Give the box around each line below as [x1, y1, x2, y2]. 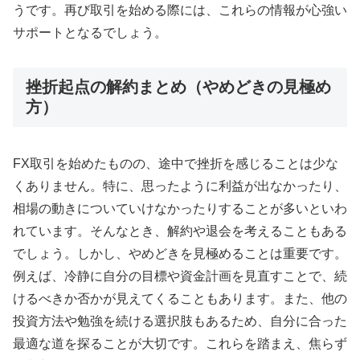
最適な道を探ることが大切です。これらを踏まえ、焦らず [13, 337, 347, 351]
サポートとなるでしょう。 [13, 25, 167, 39]
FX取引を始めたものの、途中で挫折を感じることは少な [13, 157, 338, 171]
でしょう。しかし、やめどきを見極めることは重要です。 [13, 247, 347, 261]
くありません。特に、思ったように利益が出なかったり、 [13, 179, 347, 194]
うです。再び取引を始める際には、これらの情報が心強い [13, 2, 347, 17]
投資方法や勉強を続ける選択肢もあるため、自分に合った [13, 314, 347, 329]
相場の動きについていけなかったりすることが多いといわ [13, 202, 347, 216]
